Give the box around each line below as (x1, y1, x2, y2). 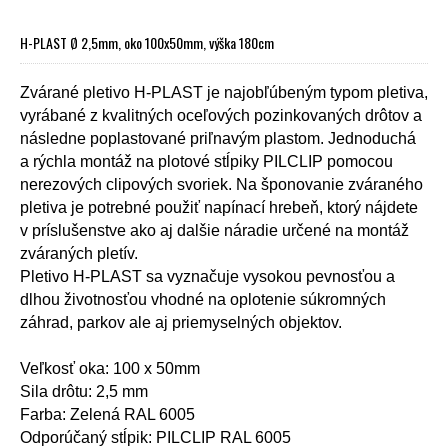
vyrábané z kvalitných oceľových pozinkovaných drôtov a (20, 106, 422, 124)
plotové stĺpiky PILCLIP (158, 152, 323, 170)
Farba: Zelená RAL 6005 (20, 405, 195, 423)
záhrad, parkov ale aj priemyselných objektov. (20, 313, 342, 331)
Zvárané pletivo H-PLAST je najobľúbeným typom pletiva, (20, 83, 428, 101)
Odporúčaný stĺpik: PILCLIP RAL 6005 (20, 428, 291, 446)
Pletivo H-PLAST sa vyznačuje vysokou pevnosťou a (20, 267, 395, 285)
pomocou (327, 152, 393, 170)
